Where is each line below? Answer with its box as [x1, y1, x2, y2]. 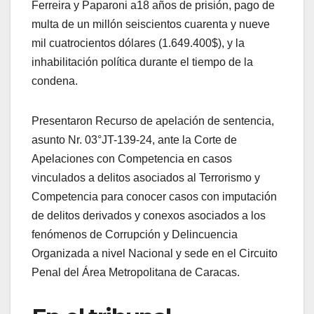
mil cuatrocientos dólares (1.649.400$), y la [32, 36, 245, 49]
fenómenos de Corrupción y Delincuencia [32, 228, 238, 240]
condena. [32, 74, 78, 87]
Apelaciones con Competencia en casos [32, 152, 232, 165]
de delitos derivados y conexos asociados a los [32, 209, 266, 221]
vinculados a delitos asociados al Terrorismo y [32, 171, 260, 184]
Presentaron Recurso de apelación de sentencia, [32, 114, 274, 127]
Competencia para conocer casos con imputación [32, 190, 277, 203]
